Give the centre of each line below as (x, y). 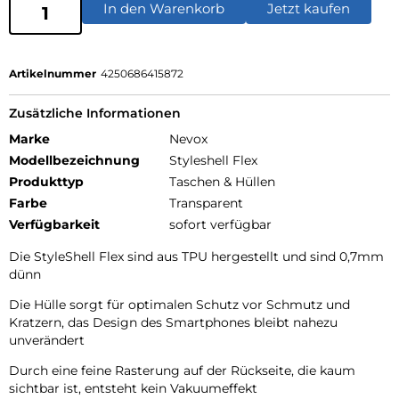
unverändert (47, 340)
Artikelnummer (53, 73)
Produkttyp (46, 181)
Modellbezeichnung (74, 160)
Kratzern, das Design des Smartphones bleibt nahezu (173, 322)
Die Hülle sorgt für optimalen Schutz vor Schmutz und (179, 304)
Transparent (206, 203)
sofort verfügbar (220, 224)
